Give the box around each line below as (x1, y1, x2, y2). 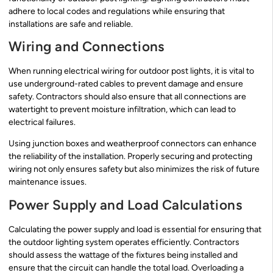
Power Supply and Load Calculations (9, 196, 243, 213)
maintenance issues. (9, 177, 87, 188)
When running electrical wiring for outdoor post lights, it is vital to (9, 65, 254, 76)
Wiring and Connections (9, 38, 165, 55)
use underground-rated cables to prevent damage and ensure (9, 78, 243, 89)
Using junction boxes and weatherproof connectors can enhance (9, 138, 257, 149)
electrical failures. (9, 116, 76, 127)
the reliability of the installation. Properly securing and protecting (9, 151, 252, 162)
